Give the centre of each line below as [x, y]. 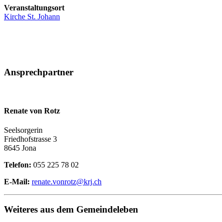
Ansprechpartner [39, 72]
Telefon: [18, 165]
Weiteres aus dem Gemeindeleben [71, 210]
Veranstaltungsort [34, 7]
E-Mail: [17, 181]
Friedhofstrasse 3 [30, 139]
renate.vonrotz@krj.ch [67, 181]
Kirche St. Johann [32, 16]
